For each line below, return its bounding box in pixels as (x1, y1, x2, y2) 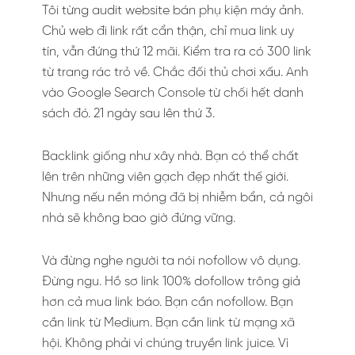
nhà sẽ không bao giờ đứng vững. (42, 211, 235, 225)
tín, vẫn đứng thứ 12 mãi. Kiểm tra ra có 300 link (42, 44, 311, 59)
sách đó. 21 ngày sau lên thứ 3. (42, 106, 215, 120)
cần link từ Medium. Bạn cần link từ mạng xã (42, 315, 295, 330)
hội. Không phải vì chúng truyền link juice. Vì (42, 336, 288, 350)
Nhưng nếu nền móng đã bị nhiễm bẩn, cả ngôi (42, 190, 313, 204)
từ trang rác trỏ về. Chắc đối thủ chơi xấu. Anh (42, 65, 308, 79)
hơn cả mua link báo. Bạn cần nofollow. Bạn (42, 295, 293, 309)
